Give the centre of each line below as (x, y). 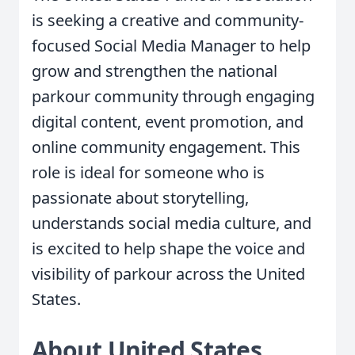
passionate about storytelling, (140, 198)
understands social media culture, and (172, 223)
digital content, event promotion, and (168, 122)
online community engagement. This (166, 147)
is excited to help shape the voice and (168, 248)
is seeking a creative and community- (168, 20)
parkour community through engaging (173, 96)
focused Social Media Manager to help (171, 46)
